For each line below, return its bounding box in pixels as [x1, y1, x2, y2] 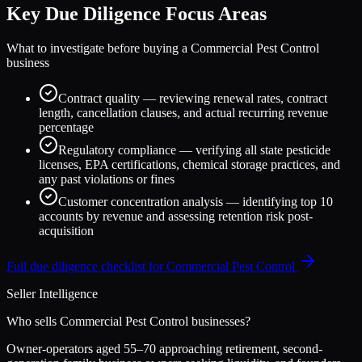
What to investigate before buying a [6, 40, 191, 55]
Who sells [6, 314, 60, 328]
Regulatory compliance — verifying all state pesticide [58, 142, 330, 157]
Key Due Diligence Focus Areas [6, 3, 267, 25]
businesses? [188, 314, 250, 328]
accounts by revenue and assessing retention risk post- [39, 208, 313, 223]
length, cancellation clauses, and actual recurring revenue [39, 105, 328, 120]
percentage [39, 120, 94, 134]
